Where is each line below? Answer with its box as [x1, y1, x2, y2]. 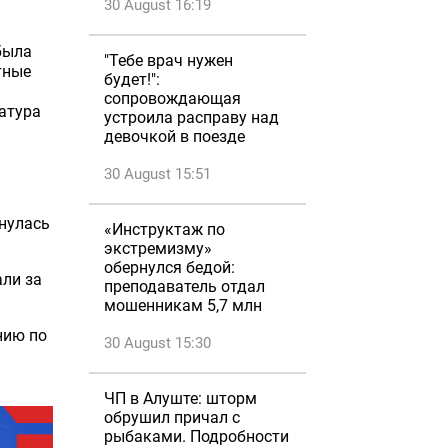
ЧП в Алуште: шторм [104, 389, 257, 408]
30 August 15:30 [104, 334, 211, 352]
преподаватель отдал [104, 277, 265, 296]
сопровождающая [104, 89, 241, 108]
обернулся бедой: [104, 258, 235, 277]
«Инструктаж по [104, 220, 225, 239]
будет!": [104, 70, 160, 89]
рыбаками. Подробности [104, 427, 289, 446]
